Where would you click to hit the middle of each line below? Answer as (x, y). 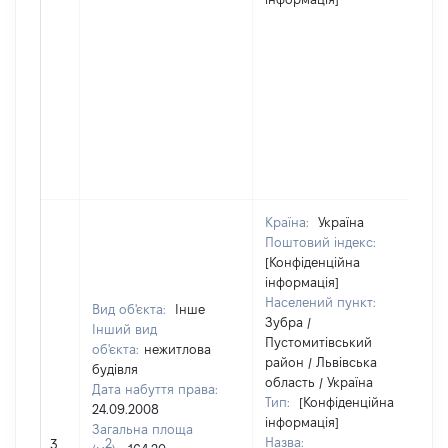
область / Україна (319, 382)
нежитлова (177, 349)
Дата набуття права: (155, 389)
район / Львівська (321, 362)
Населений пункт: (320, 302)
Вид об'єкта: (131, 309)
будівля (115, 369)
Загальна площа (142, 429)
